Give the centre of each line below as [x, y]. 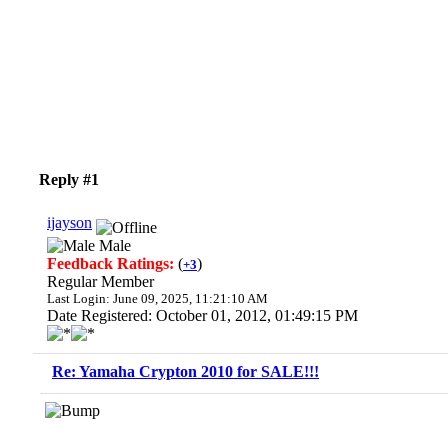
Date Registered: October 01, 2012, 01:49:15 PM [202, 315]
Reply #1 [69, 179]
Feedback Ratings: [112, 263]
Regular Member [100, 281]
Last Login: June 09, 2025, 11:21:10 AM [157, 298]
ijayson [69, 222]
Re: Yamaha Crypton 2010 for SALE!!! [185, 371]
